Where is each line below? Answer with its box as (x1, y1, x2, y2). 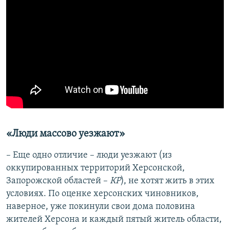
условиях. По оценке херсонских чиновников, (6, 189, 199, 199)
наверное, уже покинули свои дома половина (6, 202, 195, 212)
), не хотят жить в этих (121, 176, 215, 186)
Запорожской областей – (6, 176, 110, 186)
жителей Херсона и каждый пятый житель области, (6, 215, 222, 225)
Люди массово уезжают (12, 129, 119, 140)
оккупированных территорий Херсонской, (6, 163, 185, 174)
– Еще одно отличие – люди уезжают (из (6, 150, 172, 161)
